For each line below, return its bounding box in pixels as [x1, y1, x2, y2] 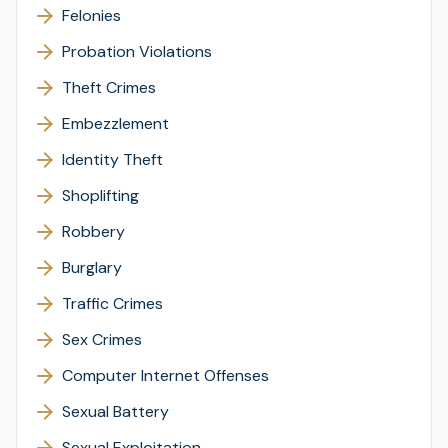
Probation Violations [62, 40, 212, 62]
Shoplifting [62, 184, 139, 206]
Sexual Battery [62, 400, 169, 422]
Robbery [62, 220, 125, 242]
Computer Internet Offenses [62, 364, 269, 386]
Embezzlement [62, 112, 169, 134]
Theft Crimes [62, 76, 156, 98]
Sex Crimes [62, 328, 142, 350]
